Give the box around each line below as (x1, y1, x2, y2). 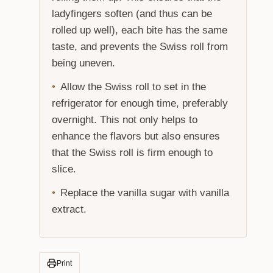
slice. (52, 163, 76, 175)
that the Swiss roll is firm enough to (52, 146, 213, 158)
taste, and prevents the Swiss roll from (52, 40, 228, 52)
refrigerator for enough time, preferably (52, 97, 228, 109)
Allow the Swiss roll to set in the (60, 80, 206, 93)
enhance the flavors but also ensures (52, 130, 220, 142)
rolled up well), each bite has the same (52, 24, 227, 36)
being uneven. (52, 57, 115, 69)
